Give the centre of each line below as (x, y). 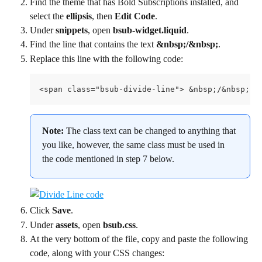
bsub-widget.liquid (150, 30)
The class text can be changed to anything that (152, 131)
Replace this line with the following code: (106, 58)
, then (103, 16)
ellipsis (79, 16)
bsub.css (119, 225)
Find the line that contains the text (93, 44)
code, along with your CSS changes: (97, 253)
